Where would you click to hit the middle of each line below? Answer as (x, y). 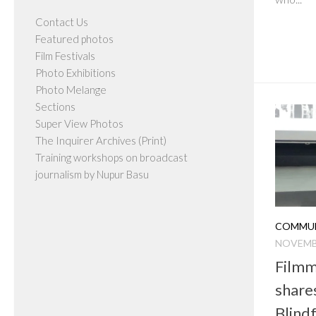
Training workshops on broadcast (111, 157)
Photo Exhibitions (75, 73)
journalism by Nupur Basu (92, 174)
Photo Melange (71, 90)
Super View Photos (79, 123)
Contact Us (62, 22)
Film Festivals (65, 56)
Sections (55, 107)
